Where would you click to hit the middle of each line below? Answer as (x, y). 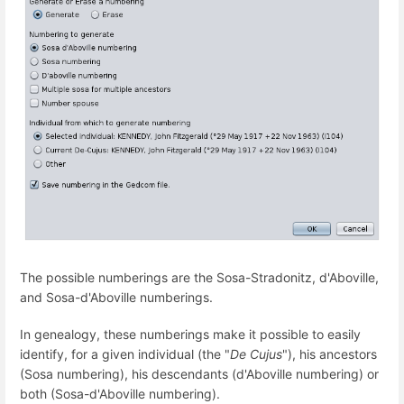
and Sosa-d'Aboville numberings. (116, 298)
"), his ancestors (330, 354)
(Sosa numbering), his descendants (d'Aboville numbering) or (199, 374)
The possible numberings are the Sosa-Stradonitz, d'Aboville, (199, 278)
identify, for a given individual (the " (125, 354)
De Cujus (256, 354)
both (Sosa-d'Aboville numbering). (120, 394)
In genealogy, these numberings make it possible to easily (190, 335)
